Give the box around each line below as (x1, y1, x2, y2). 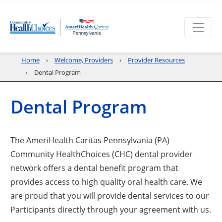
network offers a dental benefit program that (10, 162, 179, 173)
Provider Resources (128, 56, 185, 64)
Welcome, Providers (54, 56, 113, 64)
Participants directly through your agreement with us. (10, 204, 212, 215)
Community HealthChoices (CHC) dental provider (10, 148, 193, 159)
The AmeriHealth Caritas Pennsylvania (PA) (10, 134, 170, 145)
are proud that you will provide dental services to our (10, 190, 210, 201)
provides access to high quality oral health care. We (10, 176, 203, 187)
